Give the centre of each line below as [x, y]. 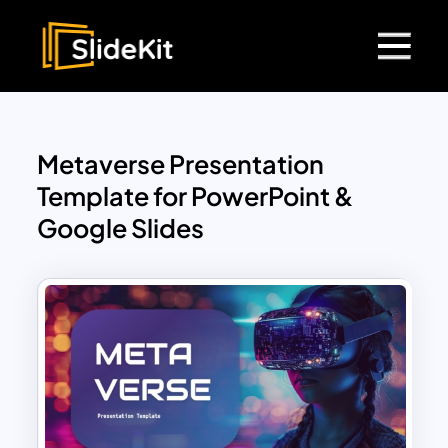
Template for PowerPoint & [196, 196]
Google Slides [121, 228]
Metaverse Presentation [181, 164]
